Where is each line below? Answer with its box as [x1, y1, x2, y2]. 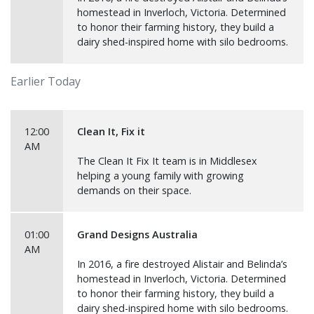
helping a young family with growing [77, 169, 244, 182]
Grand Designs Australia [77, 228, 198, 241]
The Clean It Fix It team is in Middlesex [77, 154, 257, 168]
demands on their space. [77, 184, 191, 197]
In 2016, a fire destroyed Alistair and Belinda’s [77, 257, 287, 271]
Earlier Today [11, 74, 81, 89]
